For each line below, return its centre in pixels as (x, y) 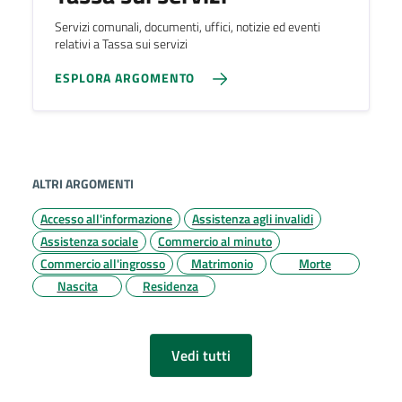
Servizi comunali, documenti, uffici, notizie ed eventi (188, 26)
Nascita (77, 285)
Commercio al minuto (215, 240)
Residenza (170, 285)
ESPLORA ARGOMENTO (125, 77)
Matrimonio (222, 263)
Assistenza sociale (89, 240)
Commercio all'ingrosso (103, 263)
